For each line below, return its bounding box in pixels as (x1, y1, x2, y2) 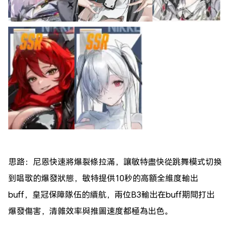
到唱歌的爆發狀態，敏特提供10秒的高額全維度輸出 (8, 172, 198, 183)
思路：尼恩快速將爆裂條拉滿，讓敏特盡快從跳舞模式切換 (8, 156, 222, 167)
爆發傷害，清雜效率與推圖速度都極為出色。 (8, 205, 172, 216)
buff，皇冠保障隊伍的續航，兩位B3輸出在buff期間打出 (8, 189, 215, 200)
